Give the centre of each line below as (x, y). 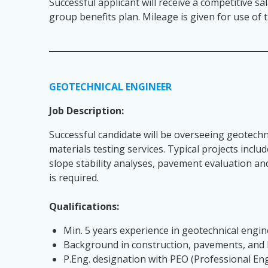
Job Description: (87, 111)
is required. (74, 178)
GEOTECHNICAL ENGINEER (111, 87)
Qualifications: (84, 207)
